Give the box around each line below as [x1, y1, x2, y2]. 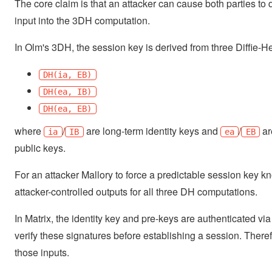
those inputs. [15, 245, 69, 259]
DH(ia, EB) [43, 70, 92, 80]
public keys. [15, 141, 66, 155]
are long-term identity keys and [83, 124, 220, 138]
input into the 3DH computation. [15, 13, 150, 27]
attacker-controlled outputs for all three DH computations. [15, 185, 257, 199]
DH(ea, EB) [43, 104, 92, 114]
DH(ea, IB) [43, 87, 92, 97]
